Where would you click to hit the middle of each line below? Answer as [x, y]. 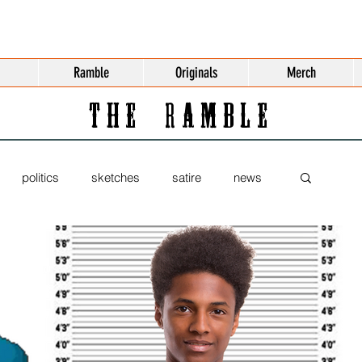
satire [187, 177]
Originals [196, 73]
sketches [116, 177]
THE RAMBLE [181, 118]
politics [40, 177]
